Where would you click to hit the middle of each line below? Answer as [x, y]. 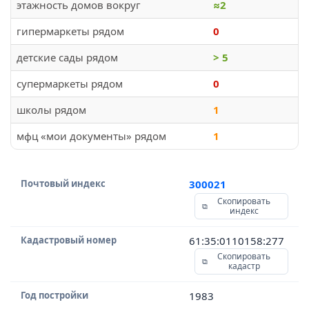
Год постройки [54, 295]
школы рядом [51, 110]
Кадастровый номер [69, 240]
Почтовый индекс [63, 183]
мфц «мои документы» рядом [91, 136]
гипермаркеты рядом [70, 31]
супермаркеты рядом [70, 83]
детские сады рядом [67, 57]
